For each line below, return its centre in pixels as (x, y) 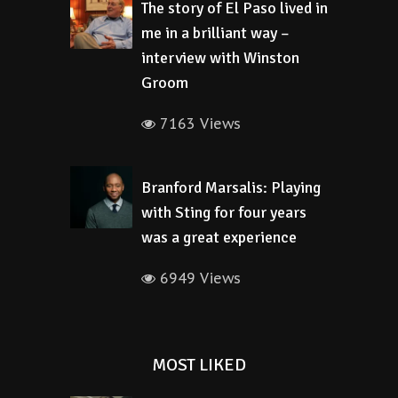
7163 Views (198, 123)
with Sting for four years (224, 212)
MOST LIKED (199, 365)
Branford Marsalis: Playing (231, 187)
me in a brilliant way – (215, 33)
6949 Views (198, 278)
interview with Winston (220, 58)
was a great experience (219, 237)
